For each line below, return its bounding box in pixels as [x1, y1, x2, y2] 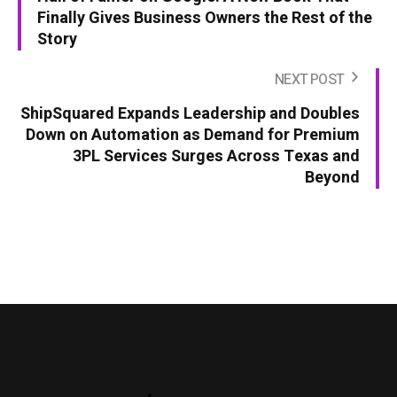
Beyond [305, 165, 360, 190]
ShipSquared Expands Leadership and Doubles [20, 101, 360, 126]
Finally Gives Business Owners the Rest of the [37, 5, 372, 30]
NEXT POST [275, 68, 344, 90]
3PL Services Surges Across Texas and [73, 144, 360, 168]
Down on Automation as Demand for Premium [26, 122, 360, 147]
